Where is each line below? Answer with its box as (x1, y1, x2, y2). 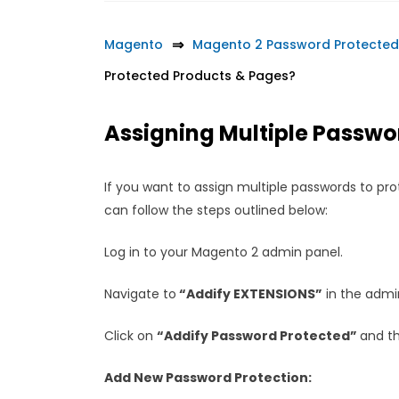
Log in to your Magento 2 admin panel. (104, 242, 343, 261)
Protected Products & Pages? (104, 66, 296, 85)
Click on (104, 326, 157, 345)
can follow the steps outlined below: (104, 200, 328, 219)
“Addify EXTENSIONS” (176, 284, 322, 303)
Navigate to (104, 284, 176, 303)
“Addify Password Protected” (157, 326, 360, 345)
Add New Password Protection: (104, 368, 312, 387)
